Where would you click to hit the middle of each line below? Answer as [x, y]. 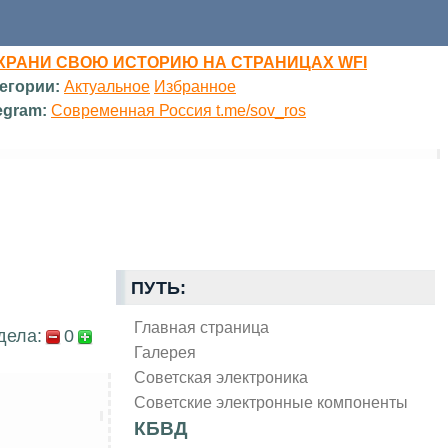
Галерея [165, 351]
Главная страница [202, 326]
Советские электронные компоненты [271, 401]
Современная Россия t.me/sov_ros [179, 110]
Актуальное [107, 86]
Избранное [195, 86]
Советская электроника [221, 376]
